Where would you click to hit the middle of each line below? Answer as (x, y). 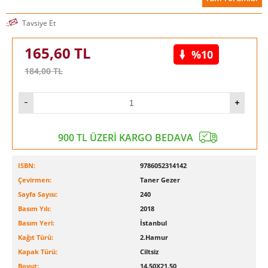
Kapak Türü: (38, 252)
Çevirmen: (35, 180)
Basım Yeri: (36, 223)
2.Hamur (154, 237)
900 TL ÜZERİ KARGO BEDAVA (126, 137)
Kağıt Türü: (36, 237)
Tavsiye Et (39, 23)
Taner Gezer (160, 180)
